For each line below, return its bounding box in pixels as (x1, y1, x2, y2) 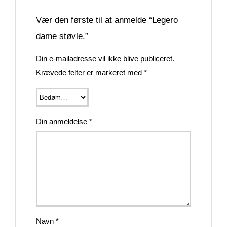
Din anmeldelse (36, 117, 89, 126)
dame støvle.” (36, 31, 88, 42)
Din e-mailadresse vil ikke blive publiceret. (36, 54, 174, 63)
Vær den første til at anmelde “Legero (36, 15, 178, 25)
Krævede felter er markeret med (36, 68, 144, 78)
